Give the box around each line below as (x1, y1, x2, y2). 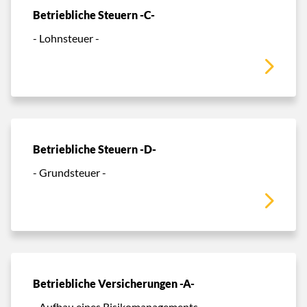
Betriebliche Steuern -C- (33, 8, 155, 22)
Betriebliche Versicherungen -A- (33, 276, 195, 291)
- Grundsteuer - (33, 165, 106, 179)
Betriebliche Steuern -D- (33, 142, 156, 156)
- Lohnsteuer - (33, 31, 99, 45)
